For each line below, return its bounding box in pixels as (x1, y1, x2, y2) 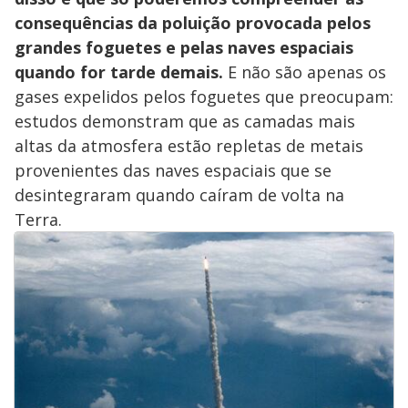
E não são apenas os (223, 61, 386, 84)
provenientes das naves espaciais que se (15, 159, 331, 182)
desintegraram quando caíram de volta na (15, 184, 344, 207)
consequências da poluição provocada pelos (15, 12, 371, 35)
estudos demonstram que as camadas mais (15, 110, 355, 133)
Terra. (15, 209, 62, 231)
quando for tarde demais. (15, 61, 223, 84)
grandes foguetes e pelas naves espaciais (15, 36, 353, 59)
